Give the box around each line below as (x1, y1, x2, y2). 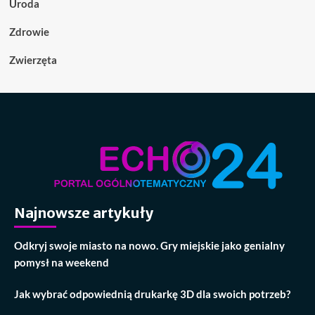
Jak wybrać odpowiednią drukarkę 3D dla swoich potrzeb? (14, 288, 290, 301)
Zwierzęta (8, 53, 57, 67)
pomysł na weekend (14, 256, 109, 269)
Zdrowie (8, 25, 49, 39)
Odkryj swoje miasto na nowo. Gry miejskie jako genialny (14, 239, 285, 252)
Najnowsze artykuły (14, 204, 153, 222)
